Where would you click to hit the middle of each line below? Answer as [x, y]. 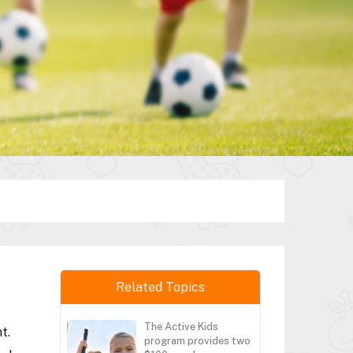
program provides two [197, 341]
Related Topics [160, 287]
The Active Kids [181, 327]
